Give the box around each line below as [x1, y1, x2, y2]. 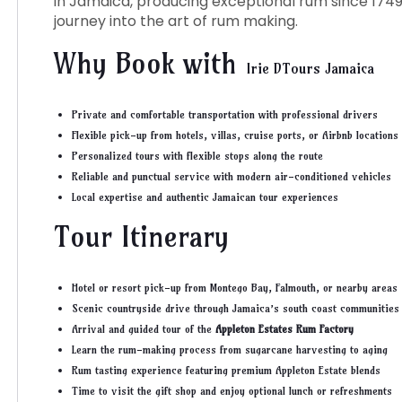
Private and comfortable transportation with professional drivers [71, 108, 378, 121]
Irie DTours [245, 59, 320, 77]
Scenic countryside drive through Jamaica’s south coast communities [71, 301, 399, 315]
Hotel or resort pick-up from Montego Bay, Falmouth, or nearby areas [71, 281, 398, 294]
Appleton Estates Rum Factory [214, 322, 354, 336]
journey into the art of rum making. [53, 11, 305, 31]
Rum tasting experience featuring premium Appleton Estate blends [71, 363, 380, 377]
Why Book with [53, 46, 246, 81]
